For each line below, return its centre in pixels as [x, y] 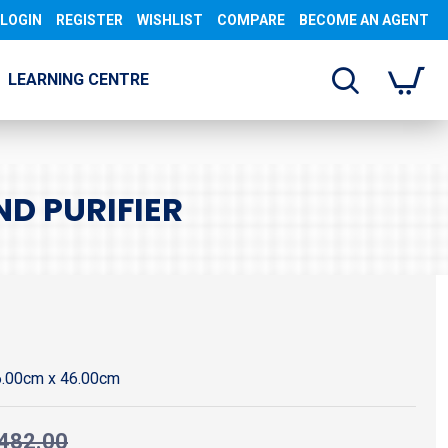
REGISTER [89, 19]
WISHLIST [170, 19]
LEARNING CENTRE [78, 79]
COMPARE [251, 19]
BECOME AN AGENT [364, 19]
